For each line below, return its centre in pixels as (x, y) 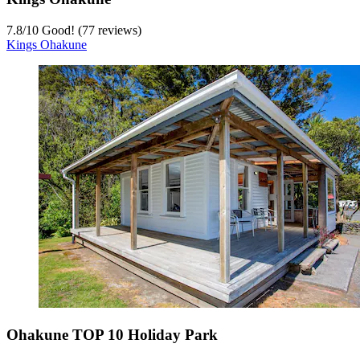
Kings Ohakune (47, 44)
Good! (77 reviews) (90, 30)
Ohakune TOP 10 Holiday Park (112, 334)
